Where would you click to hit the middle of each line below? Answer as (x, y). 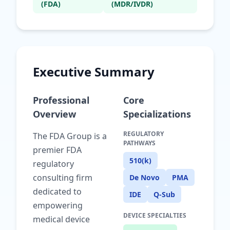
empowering (58, 205)
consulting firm (63, 178)
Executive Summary (94, 72)
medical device (61, 219)
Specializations (157, 114)
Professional (61, 100)
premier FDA (57, 150)
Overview (54, 114)
